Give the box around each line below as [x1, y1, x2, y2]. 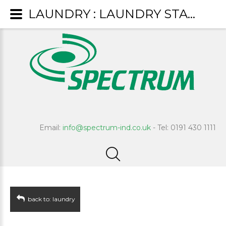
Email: [39, 123, 63, 132]
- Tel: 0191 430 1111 [151, 123, 216, 132]
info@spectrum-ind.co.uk [63, 123, 151, 132]
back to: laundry [26, 195, 75, 203]
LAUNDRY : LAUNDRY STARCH [188, 7, 195, 21]
